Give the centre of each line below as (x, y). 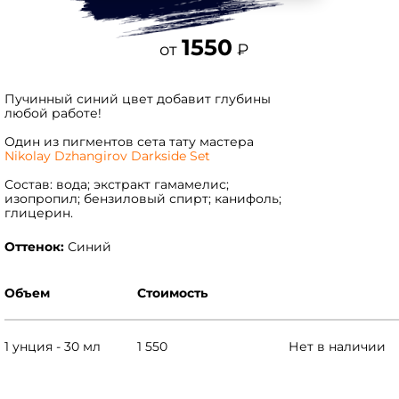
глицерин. (39, 212)
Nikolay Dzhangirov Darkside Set (107, 155)
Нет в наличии (337, 346)
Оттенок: (36, 246)
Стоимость (172, 293)
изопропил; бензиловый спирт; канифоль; (143, 198)
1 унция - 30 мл (53, 346)
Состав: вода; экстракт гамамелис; (117, 184)
